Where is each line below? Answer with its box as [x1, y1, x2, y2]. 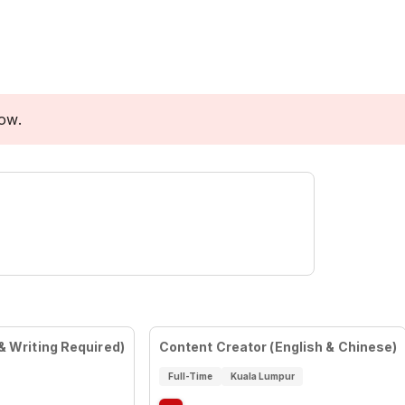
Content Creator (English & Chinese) [158, 339, 398, 354]
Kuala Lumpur [230, 371, 295, 381]
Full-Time [167, 371, 212, 381]
